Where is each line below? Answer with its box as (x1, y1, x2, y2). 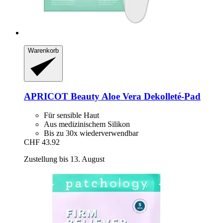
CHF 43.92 (24, 138, 60, 147)
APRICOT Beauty (24, 91, 100, 102)
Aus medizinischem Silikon (44, 120, 130, 129)
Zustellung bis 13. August (24, 155, 105, 164)
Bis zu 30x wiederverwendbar (44, 129, 138, 138)
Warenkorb (28, 47, 59, 55)
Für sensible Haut (44, 111, 99, 120)
